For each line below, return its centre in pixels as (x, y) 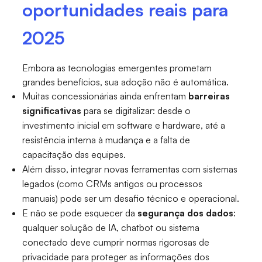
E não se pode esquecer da (80, 213)
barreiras (209, 96)
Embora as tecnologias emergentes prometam (117, 68)
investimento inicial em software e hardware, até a (124, 125)
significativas (53, 111)
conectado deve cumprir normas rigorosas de (116, 242)
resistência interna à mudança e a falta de (106, 140)
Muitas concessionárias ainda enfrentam (106, 96)
